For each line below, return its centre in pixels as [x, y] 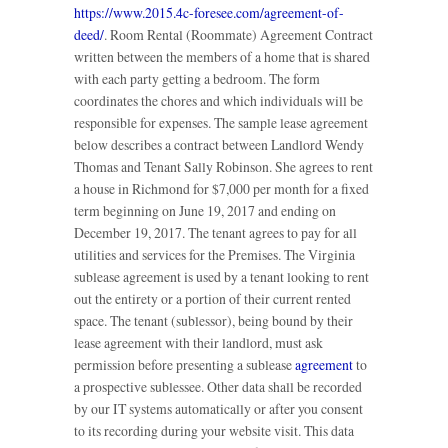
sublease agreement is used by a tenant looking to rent [221, 277]
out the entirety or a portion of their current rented [212, 299]
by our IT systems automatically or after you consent [218, 409]
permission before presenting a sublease [184, 365]
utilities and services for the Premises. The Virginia [214, 255]
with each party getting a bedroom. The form [197, 79]
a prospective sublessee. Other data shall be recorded [218, 387]
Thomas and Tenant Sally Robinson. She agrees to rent [223, 167]
